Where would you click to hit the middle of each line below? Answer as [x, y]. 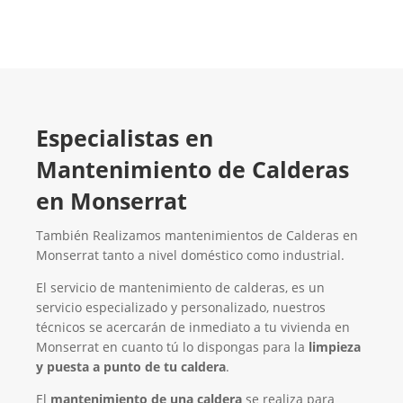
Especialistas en [125, 138]
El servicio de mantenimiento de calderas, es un [180, 288]
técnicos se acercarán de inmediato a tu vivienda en [193, 327]
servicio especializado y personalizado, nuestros [181, 308]
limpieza [335, 347]
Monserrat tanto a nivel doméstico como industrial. [190, 255]
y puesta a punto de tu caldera [131, 367]
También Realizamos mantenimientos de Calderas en [197, 236]
